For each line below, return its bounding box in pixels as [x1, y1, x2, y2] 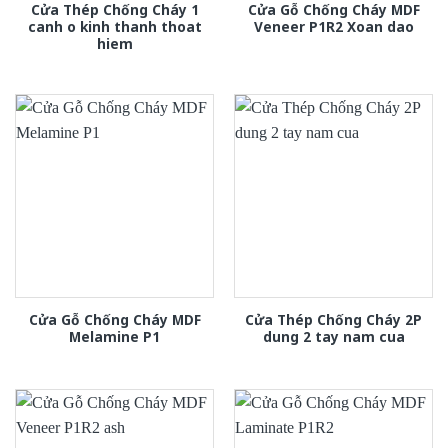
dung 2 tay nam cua [262, 326, 405, 346]
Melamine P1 [69, 326, 160, 346]
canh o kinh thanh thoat [27, 16, 202, 36]
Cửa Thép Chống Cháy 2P [245, 309, 422, 329]
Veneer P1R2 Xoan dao [253, 16, 414, 36]
